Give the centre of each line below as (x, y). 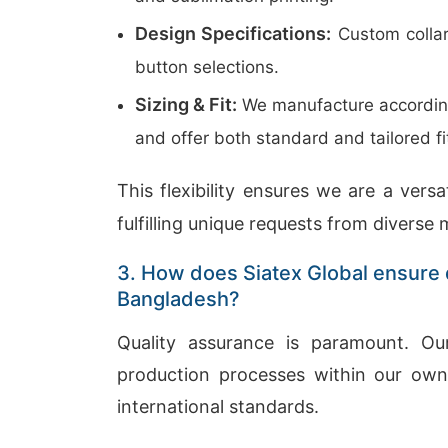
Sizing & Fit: (186, 104)
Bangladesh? (178, 299)
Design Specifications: (233, 33)
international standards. (218, 406)
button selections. (207, 67)
